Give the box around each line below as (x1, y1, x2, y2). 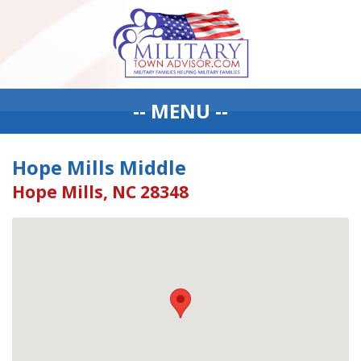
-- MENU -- (133, 98, 228, 124)
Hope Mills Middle (12, 154, 186, 180)
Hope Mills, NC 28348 (12, 180, 189, 203)
